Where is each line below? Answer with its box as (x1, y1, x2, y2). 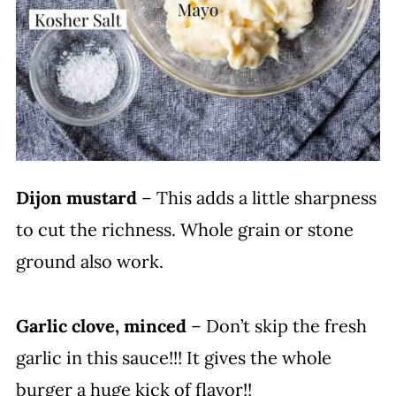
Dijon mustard (15, 186, 137, 209)
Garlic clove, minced (15, 314, 187, 337)
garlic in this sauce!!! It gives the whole (15, 346, 331, 369)
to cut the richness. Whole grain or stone (15, 217, 354, 240)
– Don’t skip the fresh (186, 314, 367, 337)
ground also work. (15, 249, 164, 272)
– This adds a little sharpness (136, 186, 377, 209)
